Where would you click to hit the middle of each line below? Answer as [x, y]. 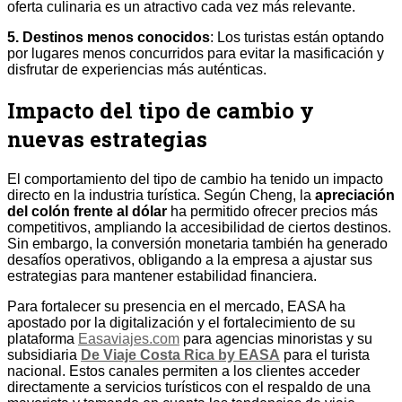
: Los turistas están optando [297, 38]
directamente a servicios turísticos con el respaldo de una [189, 387]
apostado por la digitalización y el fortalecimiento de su [181, 322]
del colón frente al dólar [87, 211]
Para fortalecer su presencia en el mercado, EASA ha [176, 306]
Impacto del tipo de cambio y [161, 110]
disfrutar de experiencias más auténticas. [137, 70]
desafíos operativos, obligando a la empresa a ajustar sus [190, 259]
